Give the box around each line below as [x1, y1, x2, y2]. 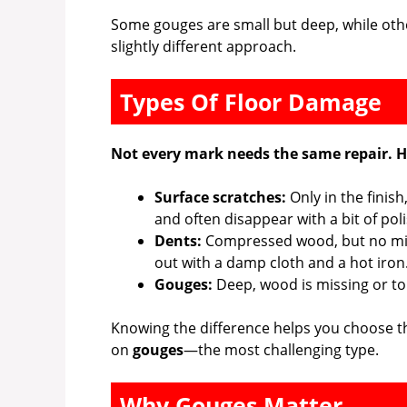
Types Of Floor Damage [120, 86, 382, 118]
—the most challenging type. [184, 340, 379, 361]
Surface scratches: [154, 187, 286, 208]
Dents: [154, 231, 202, 252]
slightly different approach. [111, 36, 296, 57]
